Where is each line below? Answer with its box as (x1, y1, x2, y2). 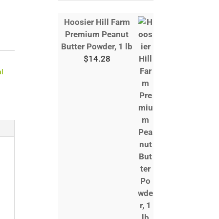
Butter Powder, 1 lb (61, 42, 133, 51)
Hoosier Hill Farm (64, 17, 130, 27)
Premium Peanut (65, 29, 129, 39)
